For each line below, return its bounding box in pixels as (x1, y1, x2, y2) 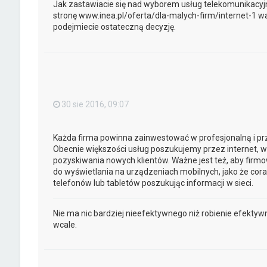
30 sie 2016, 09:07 (61, 100, 129, 110)
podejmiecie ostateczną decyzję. (52, 22, 176, 32)
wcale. (52, 219, 77, 229)
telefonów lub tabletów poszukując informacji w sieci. (52, 178, 253, 188)
